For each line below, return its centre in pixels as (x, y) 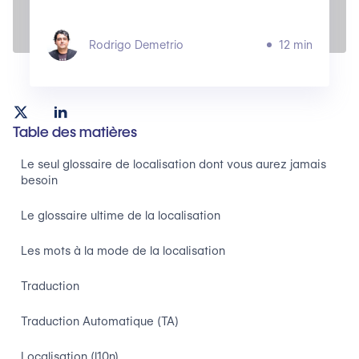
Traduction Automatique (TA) (100, 321)
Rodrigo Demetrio (136, 45)
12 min (296, 45)
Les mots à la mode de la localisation (123, 251)
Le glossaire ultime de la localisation (121, 216)
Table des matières (75, 132)
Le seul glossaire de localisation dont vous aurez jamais (173, 164)
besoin (39, 180)
